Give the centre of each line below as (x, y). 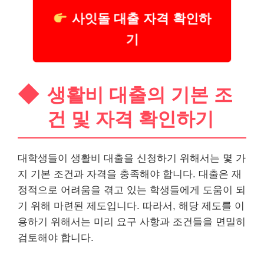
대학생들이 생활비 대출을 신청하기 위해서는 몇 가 (132, 158)
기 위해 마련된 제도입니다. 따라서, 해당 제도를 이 (131, 206)
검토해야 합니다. (56, 237)
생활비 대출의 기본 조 (140, 95)
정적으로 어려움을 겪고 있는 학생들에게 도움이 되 (132, 190)
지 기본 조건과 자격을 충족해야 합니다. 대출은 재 (130, 174)
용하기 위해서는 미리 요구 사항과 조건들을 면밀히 (132, 222)
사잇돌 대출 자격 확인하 (139, 19)
